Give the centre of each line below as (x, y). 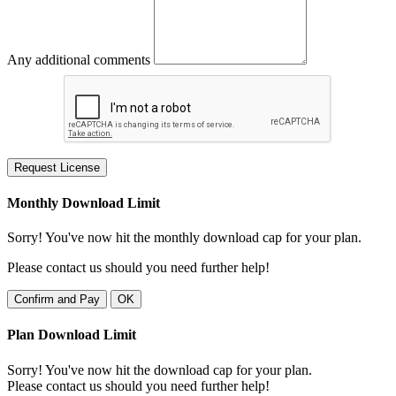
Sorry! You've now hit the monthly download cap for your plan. (184, 238)
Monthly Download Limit (84, 202)
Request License (57, 167)
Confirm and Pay (57, 300)
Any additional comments (79, 59)
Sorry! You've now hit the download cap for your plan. (160, 369)
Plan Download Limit (72, 335)
